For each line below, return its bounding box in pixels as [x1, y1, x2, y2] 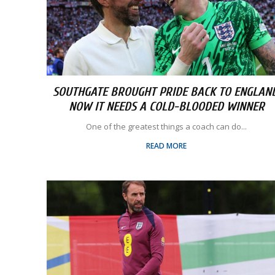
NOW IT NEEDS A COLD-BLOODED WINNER [68, 99, 265, 114]
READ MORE [146, 141, 187, 151]
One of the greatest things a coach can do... [86, 121, 247, 132]
